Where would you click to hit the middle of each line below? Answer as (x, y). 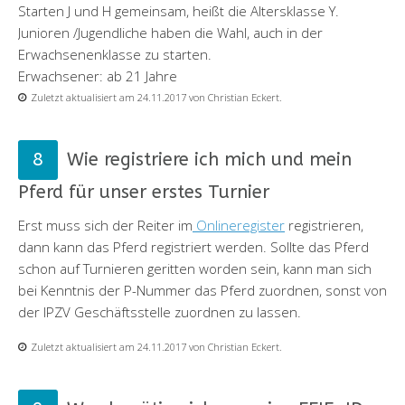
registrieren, (324, 225)
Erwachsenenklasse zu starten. (115, 54)
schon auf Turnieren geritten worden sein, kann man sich (195, 268)
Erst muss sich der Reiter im (105, 225)
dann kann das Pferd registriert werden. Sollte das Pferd (193, 246)
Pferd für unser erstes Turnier (144, 192)
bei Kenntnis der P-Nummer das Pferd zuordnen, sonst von (202, 290)
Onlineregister (239, 225)
